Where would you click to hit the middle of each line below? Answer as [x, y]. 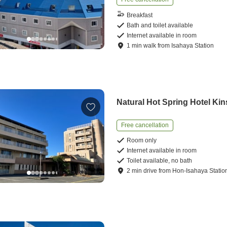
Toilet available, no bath [160, 161]
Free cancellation [145, 125]
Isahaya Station [193, 46]
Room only [142, 141]
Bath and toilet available [160, 26]
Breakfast [140, 15]
